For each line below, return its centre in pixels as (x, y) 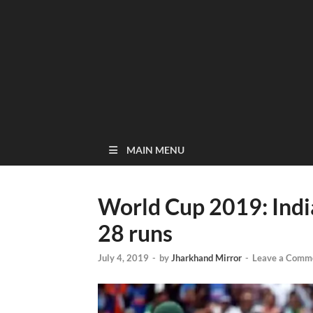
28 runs (135, 233)
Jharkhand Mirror (206, 258)
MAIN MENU (155, 150)
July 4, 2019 (123, 258)
